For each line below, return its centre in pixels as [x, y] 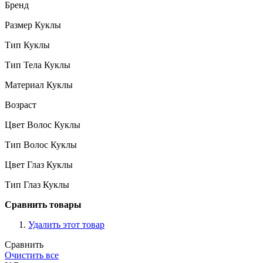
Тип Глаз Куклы [37, 184]
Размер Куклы [33, 25]
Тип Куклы [27, 45]
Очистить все [32, 255]
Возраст [21, 104]
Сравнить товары [43, 204]
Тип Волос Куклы [41, 144]
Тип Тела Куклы [38, 65]
